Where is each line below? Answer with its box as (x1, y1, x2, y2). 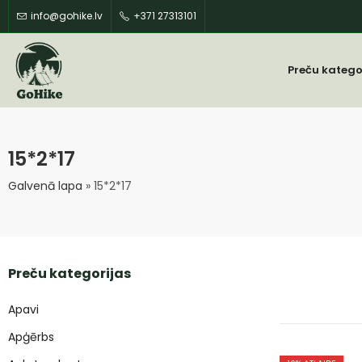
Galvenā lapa (8, 178, 82, 194)
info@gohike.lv (31, 9, 103, 23)
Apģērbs (8, 329, 54, 345)
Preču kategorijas (8, 264, 131, 283)
